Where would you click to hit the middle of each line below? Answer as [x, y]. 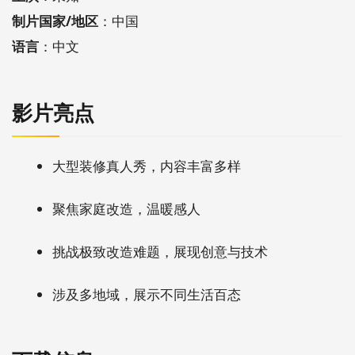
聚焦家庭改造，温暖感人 [126, 209]
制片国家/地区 [55, 21]
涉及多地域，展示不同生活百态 [147, 295]
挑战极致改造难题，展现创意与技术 [160, 252]
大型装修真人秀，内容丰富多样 [147, 166]
